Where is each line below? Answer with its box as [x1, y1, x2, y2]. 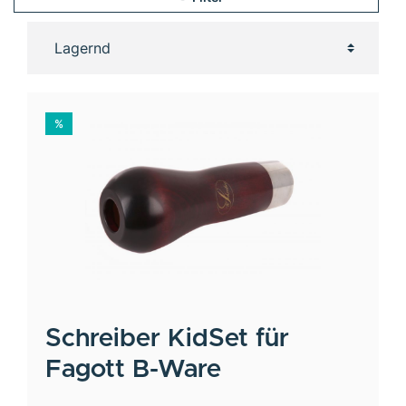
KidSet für [168, 325, 289, 352]
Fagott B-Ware [45, 356, 222, 382]
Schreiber [45, 325, 168, 352]
